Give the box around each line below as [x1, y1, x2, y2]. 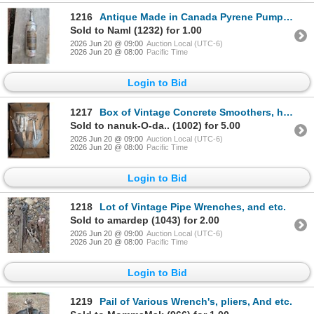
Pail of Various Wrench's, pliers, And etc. [100, 296, 292, 308]
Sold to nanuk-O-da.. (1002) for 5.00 [70, 119, 240, 131]
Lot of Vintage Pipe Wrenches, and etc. [100, 200, 286, 212]
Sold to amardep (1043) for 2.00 [70, 214, 219, 226]
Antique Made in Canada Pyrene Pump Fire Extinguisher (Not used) [100, 11, 283, 23]
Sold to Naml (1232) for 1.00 [70, 25, 202, 36]
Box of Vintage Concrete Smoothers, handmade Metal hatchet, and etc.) [100, 106, 283, 118]
